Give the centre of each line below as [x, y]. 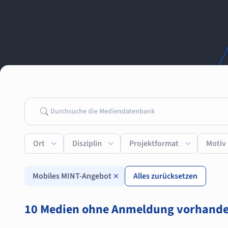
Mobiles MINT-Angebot [72, 176]
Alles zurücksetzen [165, 176]
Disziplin [87, 143]
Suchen [52, 111]
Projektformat [154, 143]
